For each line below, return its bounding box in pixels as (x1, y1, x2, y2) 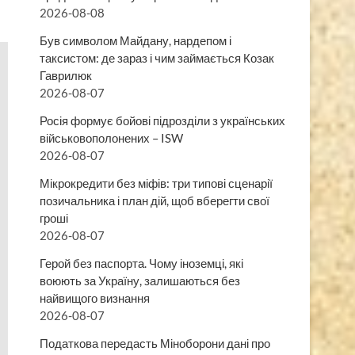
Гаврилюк (40, 67, 92, 82)
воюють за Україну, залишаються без (40, 273, 240, 288)
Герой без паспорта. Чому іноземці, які (40, 255, 243, 270)
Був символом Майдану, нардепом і (40, 32, 231, 48)
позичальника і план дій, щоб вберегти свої (40, 193, 269, 208)
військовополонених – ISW (40, 130, 183, 145)
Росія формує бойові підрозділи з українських (40, 113, 285, 128)
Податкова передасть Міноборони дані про (40, 335, 270, 350)
